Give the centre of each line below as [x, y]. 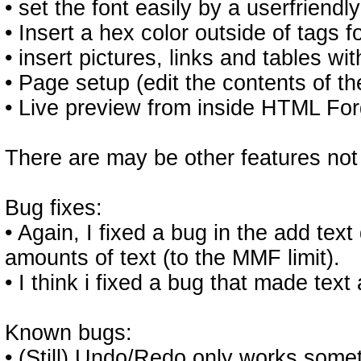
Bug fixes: [54, 208]
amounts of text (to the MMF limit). [172, 258]
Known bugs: [68, 333]
